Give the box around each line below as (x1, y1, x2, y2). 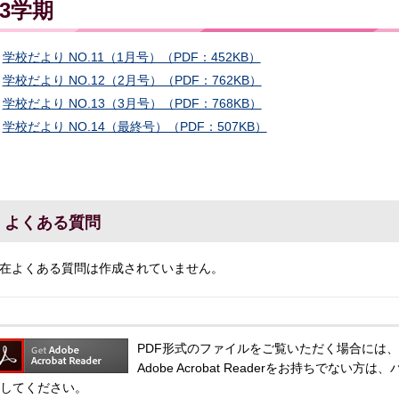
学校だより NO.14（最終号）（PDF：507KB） (2, 118, 267, 134)
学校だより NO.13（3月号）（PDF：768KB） (2, 95, 262, 110)
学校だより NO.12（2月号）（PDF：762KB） (2, 72, 262, 87)
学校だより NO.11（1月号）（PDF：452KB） (2, 49, 261, 64)
